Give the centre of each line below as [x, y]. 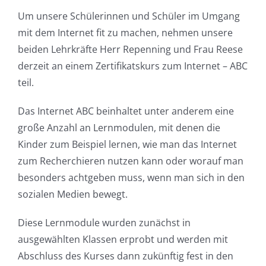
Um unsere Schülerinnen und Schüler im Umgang [129, 16]
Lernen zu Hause [90, 119]
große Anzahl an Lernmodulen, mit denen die [119, 127]
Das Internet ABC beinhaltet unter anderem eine [126, 111]
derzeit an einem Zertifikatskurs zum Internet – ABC [132, 66]
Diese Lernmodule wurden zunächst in [104, 222]
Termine [57, 80]
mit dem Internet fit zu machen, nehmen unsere [125, 32]
